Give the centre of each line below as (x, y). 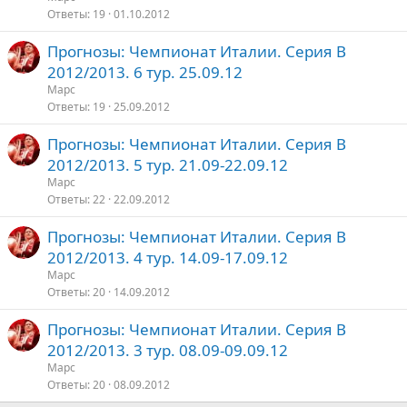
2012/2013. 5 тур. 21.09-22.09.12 (168, 165)
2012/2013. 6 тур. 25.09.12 (145, 72)
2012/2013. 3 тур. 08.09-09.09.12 (168, 350)
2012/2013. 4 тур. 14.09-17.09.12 (168, 258)
